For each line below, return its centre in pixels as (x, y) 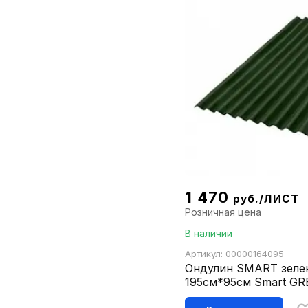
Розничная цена (223, 212)
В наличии (209, 234)
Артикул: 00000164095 (235, 254)
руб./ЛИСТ (266, 199)
